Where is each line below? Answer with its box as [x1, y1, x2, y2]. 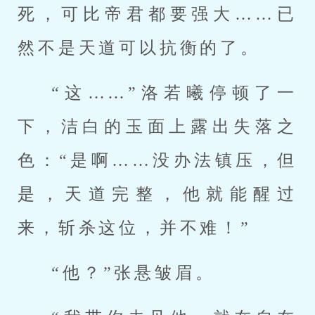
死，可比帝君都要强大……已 [18, 5, 297, 23]
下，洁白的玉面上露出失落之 [18, 117, 297, 136]
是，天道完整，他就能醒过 [18, 185, 297, 203]
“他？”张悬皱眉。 [51, 264, 216, 282]
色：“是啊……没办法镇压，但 [18, 151, 297, 169]
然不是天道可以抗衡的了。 [18, 39, 261, 57]
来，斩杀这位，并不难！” [18, 219, 252, 237]
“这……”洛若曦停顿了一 [51, 84, 297, 102]
